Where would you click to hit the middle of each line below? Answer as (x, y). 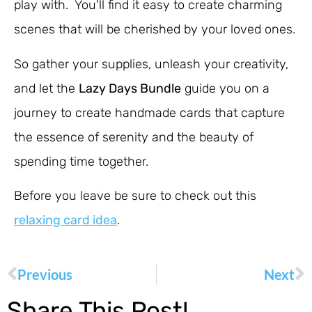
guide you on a (225, 88)
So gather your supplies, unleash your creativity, (151, 64)
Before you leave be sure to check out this (135, 196)
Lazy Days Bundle (130, 88)
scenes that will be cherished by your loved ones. (155, 30)
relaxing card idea (65, 220)
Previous (45, 274)
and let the (46, 88)
